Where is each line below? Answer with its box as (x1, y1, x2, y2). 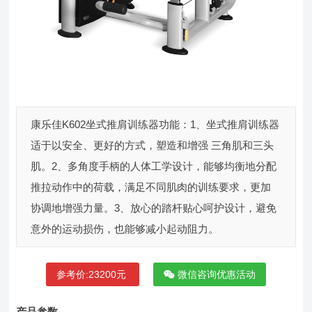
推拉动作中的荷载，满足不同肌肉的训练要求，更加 (31, 181, 272, 194)
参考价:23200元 (56, 269, 129, 281)
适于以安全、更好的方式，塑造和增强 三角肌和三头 (31, 139, 274, 152)
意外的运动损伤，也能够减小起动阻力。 (31, 223, 219, 235)
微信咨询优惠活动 (174, 269, 256, 281)
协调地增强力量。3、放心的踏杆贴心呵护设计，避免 (31, 202, 277, 214)
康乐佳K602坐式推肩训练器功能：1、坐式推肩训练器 (31, 118, 280, 131)
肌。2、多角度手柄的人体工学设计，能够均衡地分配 (31, 160, 277, 173)
